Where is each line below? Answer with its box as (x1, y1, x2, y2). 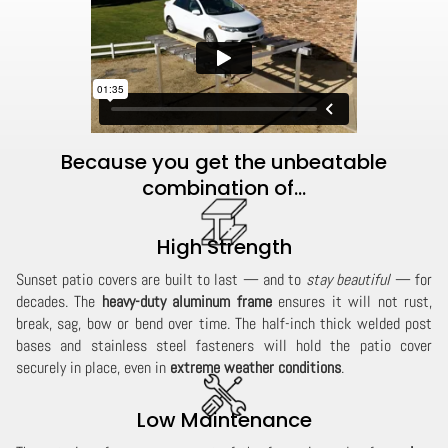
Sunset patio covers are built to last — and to (16, 269, 306, 291)
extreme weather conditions (170, 357, 341, 379)
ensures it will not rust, (271, 291, 433, 313)
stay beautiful (305, 269, 391, 291)
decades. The (16, 291, 102, 313)
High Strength (156, 233, 292, 262)
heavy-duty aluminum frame (101, 291, 272, 313)
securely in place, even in (16, 357, 170, 379)
